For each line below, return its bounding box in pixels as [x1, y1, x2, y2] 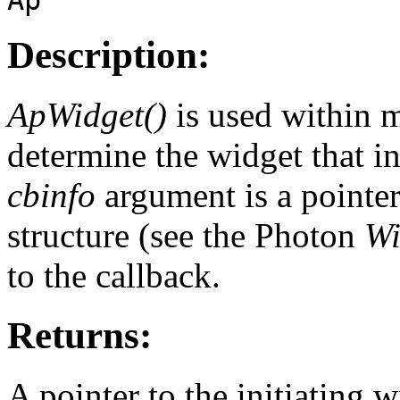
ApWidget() [7, 96, 167, 135]
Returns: [7, 314, 152, 357]
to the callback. [7, 256, 221, 296]
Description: [7, 34, 210, 77]
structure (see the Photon [7, 216, 364, 255]
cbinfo [7, 176, 96, 215]
